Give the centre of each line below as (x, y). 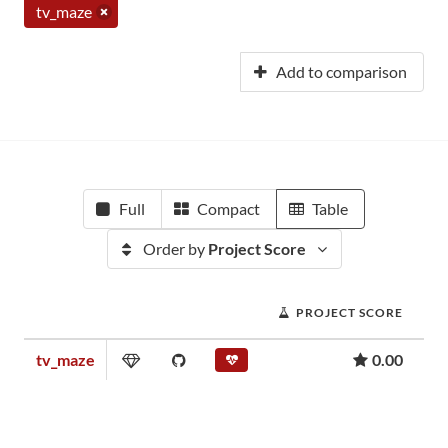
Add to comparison (341, 71)
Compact (228, 208)
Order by (175, 248)
